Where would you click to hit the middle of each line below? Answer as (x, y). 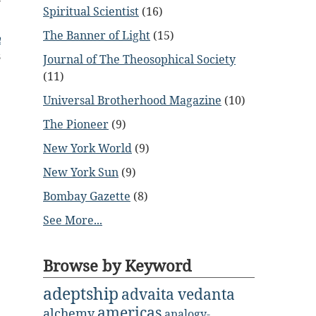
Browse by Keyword (117, 265)
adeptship (81, 293)
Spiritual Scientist (91, 11)
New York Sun (81, 172)
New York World (87, 148)
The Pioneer (76, 124)
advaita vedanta (178, 294)
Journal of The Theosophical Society (139, 59)
